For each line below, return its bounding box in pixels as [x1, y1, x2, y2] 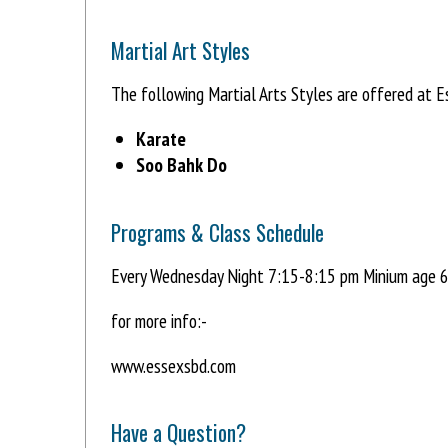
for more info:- [111, 307, 207, 333]
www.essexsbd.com [111, 353, 236, 379]
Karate [136, 126, 186, 152]
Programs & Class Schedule [111, 216, 324, 248]
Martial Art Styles [111, 34, 250, 66]
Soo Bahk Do [136, 152, 227, 178]
